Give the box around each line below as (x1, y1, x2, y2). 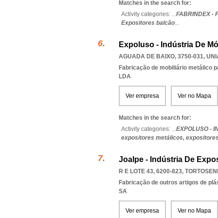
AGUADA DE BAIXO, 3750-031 (119, 53, 203, 60)
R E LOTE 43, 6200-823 (119, 168, 182, 175)
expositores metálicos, (121, 134, 186, 141)
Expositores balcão (121, 19, 175, 26)
